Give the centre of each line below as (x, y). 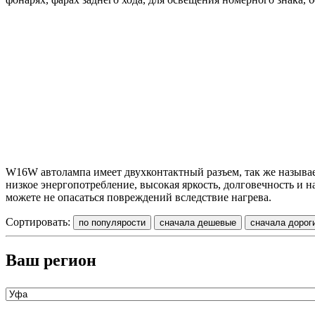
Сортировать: (39, 221)
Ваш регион (51, 260)
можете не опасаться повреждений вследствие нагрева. (139, 197)
